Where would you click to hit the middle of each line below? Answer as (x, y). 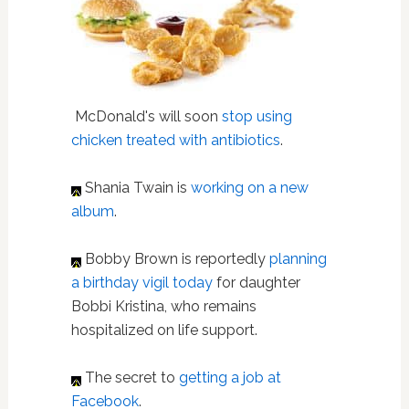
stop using (257, 116)
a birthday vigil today (142, 283)
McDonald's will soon (146, 116)
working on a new (249, 188)
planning (298, 259)
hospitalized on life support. (166, 330)
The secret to (128, 378)
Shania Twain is (136, 188)
